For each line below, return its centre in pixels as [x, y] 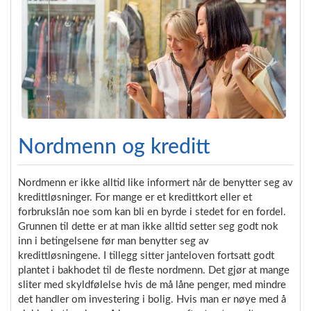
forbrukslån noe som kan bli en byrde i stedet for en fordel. [152, 212]
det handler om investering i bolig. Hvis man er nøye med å [152, 299]
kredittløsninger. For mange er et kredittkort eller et [135, 197]
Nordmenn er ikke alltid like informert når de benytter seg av [155, 183]
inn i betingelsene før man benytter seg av [114, 241]
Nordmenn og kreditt [114, 147]
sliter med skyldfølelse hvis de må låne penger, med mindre [152, 285]
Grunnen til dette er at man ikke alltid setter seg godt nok [148, 226]
